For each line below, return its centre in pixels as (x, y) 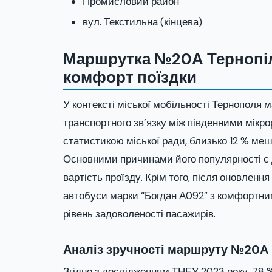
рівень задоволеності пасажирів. (139, 214)
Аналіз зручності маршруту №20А (166, 250)
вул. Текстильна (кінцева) (142, 22)
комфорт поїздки (130, 77)
